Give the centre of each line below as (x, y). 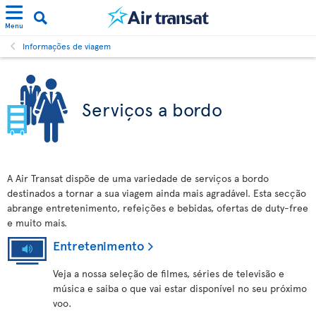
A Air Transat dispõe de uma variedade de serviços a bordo (138, 178)
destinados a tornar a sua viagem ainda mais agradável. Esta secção (157, 193)
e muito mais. (37, 223)
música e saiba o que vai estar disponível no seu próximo (180, 288)
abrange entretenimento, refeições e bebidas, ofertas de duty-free (158, 208)
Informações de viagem (67, 46)
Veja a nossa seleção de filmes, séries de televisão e (169, 273)
